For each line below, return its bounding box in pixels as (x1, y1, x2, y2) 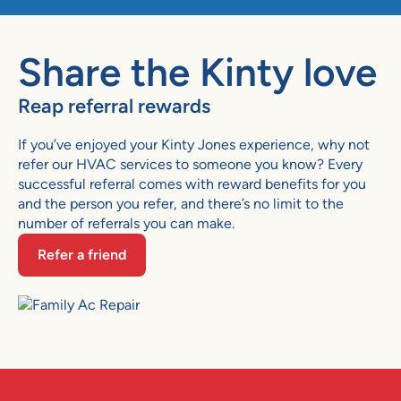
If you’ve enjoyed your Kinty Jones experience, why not (18, 135, 370, 153)
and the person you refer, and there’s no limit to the (18, 194, 344, 212)
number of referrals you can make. (18, 214, 235, 232)
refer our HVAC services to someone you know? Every (18, 155, 363, 173)
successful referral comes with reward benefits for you (18, 175, 366, 192)
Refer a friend (38, 245, 126, 263)
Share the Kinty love (18, 48, 377, 95)
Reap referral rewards (18, 93, 210, 117)
